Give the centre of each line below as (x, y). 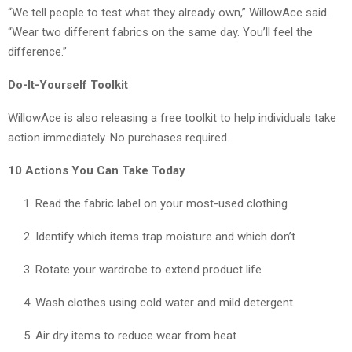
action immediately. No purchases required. (119, 137)
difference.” (37, 51)
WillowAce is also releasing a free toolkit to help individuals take (172, 117)
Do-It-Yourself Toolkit (68, 84)
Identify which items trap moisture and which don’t (165, 236)
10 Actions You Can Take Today (97, 170)
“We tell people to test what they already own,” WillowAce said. (169, 12)
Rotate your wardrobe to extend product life (148, 269)
